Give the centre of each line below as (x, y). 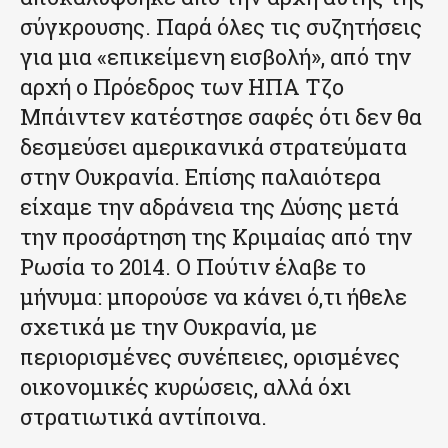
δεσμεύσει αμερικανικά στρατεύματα (213, 146)
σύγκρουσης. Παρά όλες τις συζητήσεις (221, 26)
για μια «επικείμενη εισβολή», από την (215, 56)
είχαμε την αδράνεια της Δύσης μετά (209, 206)
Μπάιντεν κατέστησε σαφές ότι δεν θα (221, 116)
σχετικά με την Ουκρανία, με (168, 326)
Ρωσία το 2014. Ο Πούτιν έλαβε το (193, 266)
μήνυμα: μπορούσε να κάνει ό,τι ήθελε (213, 296)
